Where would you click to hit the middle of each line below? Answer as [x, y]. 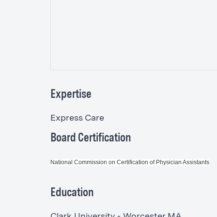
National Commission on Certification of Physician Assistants [130, 163]
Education [72, 193]
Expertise [71, 95]
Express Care [77, 118]
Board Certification [90, 139]
